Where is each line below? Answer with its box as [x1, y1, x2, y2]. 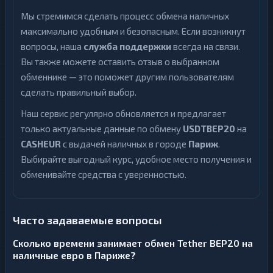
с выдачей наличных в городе [61, 138, 188, 149]
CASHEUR [21, 138, 61, 149]
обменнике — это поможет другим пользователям [21, 71, 234, 82]
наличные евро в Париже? [13, 249, 136, 261]
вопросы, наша [21, 41, 83, 52]
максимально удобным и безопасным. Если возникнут [21, 26, 246, 37]
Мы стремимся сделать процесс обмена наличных [21, 10, 229, 21]
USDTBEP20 [183, 123, 235, 134]
